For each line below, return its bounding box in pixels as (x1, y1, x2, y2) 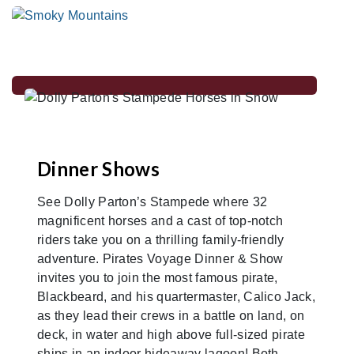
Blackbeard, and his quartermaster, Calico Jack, (37, 289, 316, 303)
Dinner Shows (37, 156, 160, 180)
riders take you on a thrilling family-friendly (37, 232, 284, 247)
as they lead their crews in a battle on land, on (37, 308, 305, 322)
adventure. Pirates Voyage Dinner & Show (37, 251, 284, 265)
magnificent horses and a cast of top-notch (37, 213, 284, 228)
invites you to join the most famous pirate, (37, 270, 278, 284)
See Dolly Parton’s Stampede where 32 (37, 194, 268, 209)
